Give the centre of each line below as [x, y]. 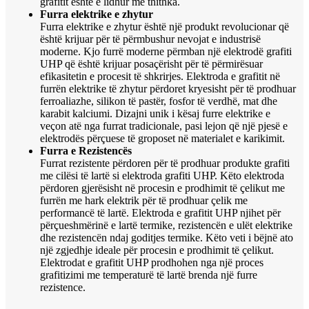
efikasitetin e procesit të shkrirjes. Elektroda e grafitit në [160, 77]
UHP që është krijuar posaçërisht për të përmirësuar [151, 64]
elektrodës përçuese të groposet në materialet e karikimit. [162, 139]
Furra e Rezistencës [86, 151]
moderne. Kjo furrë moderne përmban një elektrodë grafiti [166, 52]
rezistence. [63, 288]
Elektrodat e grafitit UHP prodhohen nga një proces [152, 263]
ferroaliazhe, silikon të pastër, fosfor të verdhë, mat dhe [159, 101]
